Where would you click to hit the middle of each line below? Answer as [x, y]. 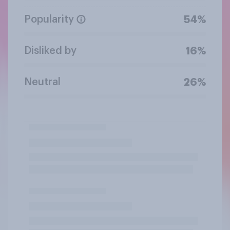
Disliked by [50, 51]
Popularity [49, 19]
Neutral [42, 82]
